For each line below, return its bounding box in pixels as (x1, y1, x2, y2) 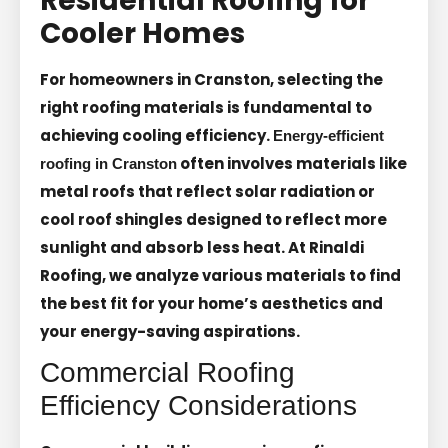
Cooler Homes (40, 13, 245, 53)
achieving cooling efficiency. (40, 124, 273, 146)
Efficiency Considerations (40, 389, 357, 421)
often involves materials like (177, 152, 407, 174)
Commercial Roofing (40, 356, 295, 388)
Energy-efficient (273, 126, 384, 144)
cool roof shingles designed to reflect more (40, 208, 387, 230)
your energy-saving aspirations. (40, 320, 300, 342)
